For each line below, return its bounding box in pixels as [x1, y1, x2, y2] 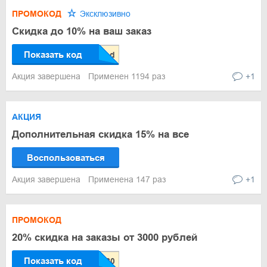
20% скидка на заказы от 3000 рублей [12, 232, 197, 243]
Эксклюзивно [77, 9, 131, 18]
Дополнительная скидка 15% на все [12, 129, 189, 140]
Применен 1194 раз [88, 72, 165, 81]
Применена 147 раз [88, 175, 166, 184]
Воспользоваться [26, 153, 105, 163]
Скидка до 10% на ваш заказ [12, 26, 151, 37]
